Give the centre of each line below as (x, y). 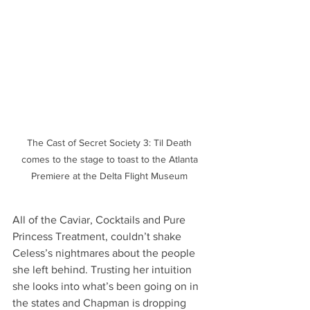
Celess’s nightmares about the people (105, 253)
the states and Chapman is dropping (101, 302)
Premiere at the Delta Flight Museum (111, 175)
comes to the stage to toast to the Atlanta (111, 159)
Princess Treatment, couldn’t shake (98, 236)
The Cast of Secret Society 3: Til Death (111, 142)
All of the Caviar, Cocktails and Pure (100, 219)
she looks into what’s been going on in (107, 286)
